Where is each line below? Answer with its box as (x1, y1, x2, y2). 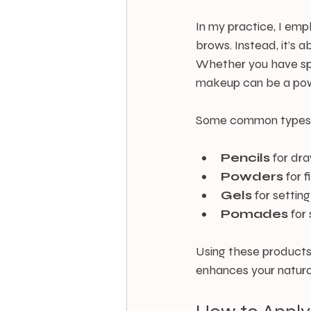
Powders (221, 169, 283, 185)
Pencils (221, 150, 270, 166)
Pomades (221, 206, 288, 222)
